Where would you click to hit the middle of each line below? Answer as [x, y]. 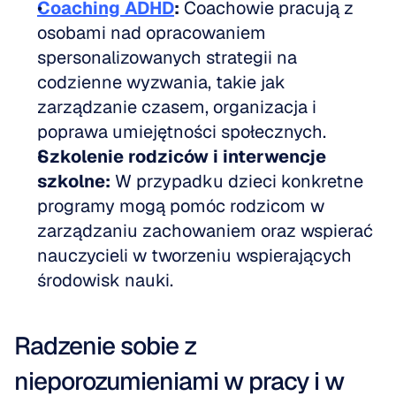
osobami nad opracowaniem [152, 33]
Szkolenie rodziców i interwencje [182, 156]
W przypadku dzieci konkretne [237, 181]
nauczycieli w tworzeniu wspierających [194, 255]
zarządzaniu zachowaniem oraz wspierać [205, 231]
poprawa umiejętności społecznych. [186, 132]
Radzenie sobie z [105, 346]
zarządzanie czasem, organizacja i [177, 107]
